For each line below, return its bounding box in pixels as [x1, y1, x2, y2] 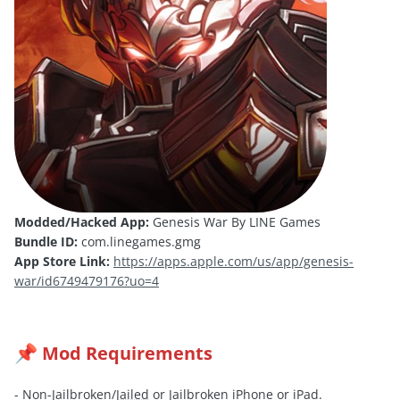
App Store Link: [14, 252, 110, 270]
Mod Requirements [42, 341, 212, 366]
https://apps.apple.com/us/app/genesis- [113, 252, 354, 270]
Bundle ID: [14, 232, 78, 250]
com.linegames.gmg [78, 232, 201, 250]
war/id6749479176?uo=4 [14, 271, 159, 289]
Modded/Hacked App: [14, 212, 149, 230]
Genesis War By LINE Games [149, 212, 321, 230]
